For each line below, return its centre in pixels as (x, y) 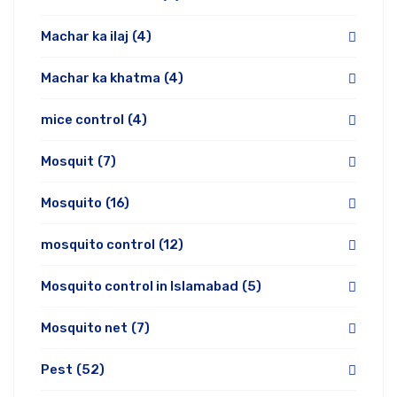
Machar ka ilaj (85, 37)
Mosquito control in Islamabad (140, 287)
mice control (82, 120)
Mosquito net (84, 328)
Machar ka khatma (101, 78)
